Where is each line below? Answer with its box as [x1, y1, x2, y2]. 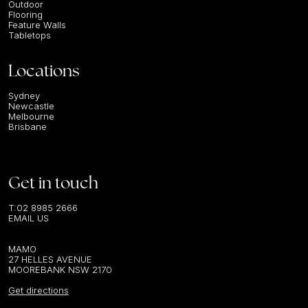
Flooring [8, 9, 43, 20]
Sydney [8, 90, 40, 101]
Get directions [8, 285, 69, 296]
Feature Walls [8, 19, 66, 30]
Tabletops [8, 30, 51, 41]
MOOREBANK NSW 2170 [8, 264, 112, 275]
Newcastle [8, 100, 54, 111]
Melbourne [8, 111, 54, 122]
